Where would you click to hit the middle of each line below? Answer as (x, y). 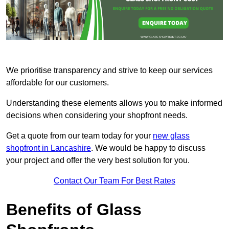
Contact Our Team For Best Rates (114, 181)
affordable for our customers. (58, 83)
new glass (171, 136)
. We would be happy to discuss (148, 148)
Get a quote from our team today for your (79, 136)
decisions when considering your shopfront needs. (97, 116)
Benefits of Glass (74, 210)
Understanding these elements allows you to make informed (114, 103)
